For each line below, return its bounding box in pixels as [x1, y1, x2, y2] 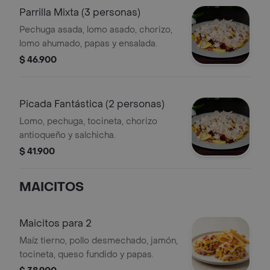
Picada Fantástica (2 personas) [19, 98, 165, 110]
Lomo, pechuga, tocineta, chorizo [19, 116, 157, 127]
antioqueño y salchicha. [19, 130, 116, 141]
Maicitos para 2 [19, 217, 92, 230]
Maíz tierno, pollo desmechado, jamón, [19, 235, 178, 246]
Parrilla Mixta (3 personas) [19, 6, 140, 19]
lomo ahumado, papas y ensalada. [19, 38, 157, 49]
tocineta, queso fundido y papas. [19, 249, 154, 260]
